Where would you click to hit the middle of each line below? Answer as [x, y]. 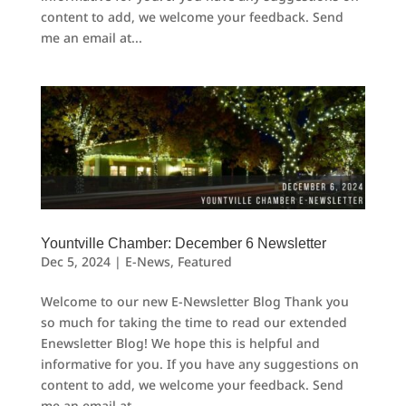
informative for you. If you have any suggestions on [199, 364]
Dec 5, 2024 [75, 262]
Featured [204, 262]
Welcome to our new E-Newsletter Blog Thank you [194, 302]
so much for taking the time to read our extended [193, 323]
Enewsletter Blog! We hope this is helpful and [180, 343]
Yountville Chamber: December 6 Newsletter [183, 244]
